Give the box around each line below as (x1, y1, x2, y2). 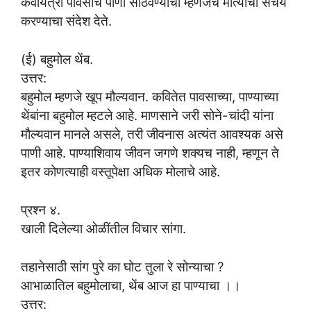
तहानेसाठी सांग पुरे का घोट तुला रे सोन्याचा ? (21, 258, 224, 274)
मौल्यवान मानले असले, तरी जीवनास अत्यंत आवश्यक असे (21, 126, 283, 142)
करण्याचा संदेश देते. (21, 13, 112, 29)
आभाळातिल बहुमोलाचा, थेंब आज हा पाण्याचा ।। (21, 277, 241, 293)
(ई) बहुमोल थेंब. (21, 51, 93, 67)
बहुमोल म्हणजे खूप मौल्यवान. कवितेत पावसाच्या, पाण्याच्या (21, 89, 278, 105)
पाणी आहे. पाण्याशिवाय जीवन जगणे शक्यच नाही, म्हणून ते (21, 145, 279, 161)
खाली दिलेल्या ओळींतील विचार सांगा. (21, 220, 186, 236)
